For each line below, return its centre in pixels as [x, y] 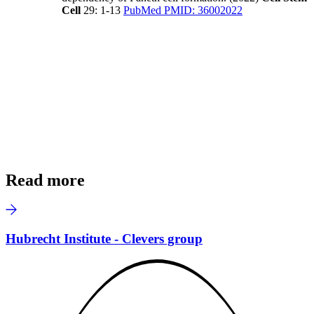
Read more [45, 180]
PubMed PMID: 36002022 [183, 11]
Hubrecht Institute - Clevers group [104, 238]
